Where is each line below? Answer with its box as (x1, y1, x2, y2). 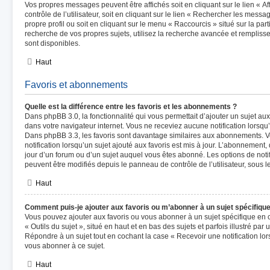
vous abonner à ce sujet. (25, 242, 105, 250)
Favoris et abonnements (25, 80, 128, 90)
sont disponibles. (25, 39, 80, 48)
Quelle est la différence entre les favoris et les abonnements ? (25, 102, 237, 111)
